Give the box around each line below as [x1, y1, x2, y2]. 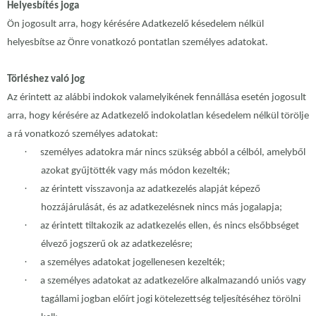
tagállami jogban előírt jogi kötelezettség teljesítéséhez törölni [41, 294, 300, 305]
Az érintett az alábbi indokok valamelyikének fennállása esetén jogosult [7, 92, 306, 104]
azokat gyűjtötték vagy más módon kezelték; [41, 166, 230, 177]
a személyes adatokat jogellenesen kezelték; [40, 257, 225, 269]
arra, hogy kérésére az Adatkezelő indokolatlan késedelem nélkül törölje [7, 111, 309, 122]
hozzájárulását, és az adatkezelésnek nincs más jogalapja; [41, 202, 282, 214]
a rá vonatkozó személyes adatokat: [7, 129, 158, 140]
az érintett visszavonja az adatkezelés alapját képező [40, 184, 260, 195]
